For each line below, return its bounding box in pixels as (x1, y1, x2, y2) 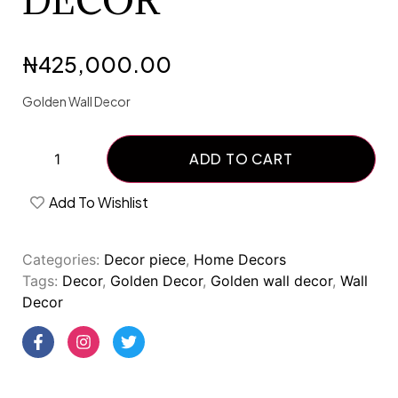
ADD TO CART (188, 148, 293, 168)
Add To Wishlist (49, 192, 148, 211)
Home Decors (194, 250, 286, 268)
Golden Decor (110, 271, 203, 290)
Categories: (22, 250, 104, 268)
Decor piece (104, 250, 186, 268)
